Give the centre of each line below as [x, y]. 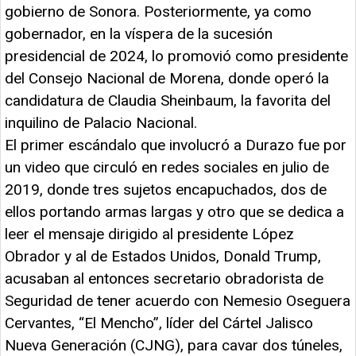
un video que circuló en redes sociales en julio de [167, 167]
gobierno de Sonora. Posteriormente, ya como [158, 11]
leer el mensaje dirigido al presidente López [149, 234]
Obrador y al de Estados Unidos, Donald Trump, [163, 256]
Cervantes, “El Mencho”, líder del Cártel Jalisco [159, 323]
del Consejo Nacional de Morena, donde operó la [167, 78]
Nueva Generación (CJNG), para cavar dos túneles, [174, 345]
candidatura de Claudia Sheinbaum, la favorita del [168, 100]
